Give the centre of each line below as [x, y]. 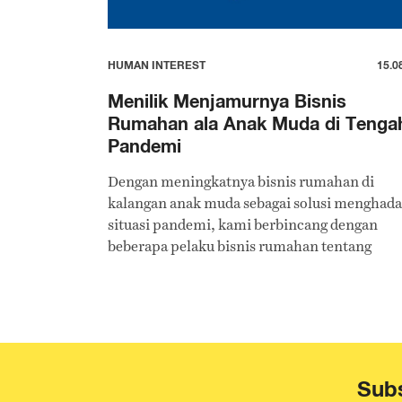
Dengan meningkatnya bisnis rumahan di [241, 182]
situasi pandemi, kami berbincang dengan [243, 225]
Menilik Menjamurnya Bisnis [227, 101]
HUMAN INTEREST [157, 65]
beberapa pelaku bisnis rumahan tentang [240, 246]
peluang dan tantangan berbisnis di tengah [245, 268]
